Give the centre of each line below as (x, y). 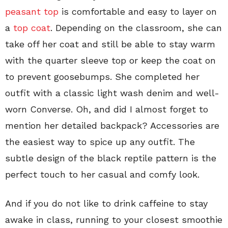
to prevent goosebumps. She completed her (102, 77)
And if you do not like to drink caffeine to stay (106, 203)
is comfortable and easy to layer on (138, 11)
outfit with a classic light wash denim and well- (112, 93)
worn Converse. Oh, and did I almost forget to (107, 109)
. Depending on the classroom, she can (136, 28)
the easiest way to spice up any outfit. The (100, 142)
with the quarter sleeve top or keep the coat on (110, 60)
